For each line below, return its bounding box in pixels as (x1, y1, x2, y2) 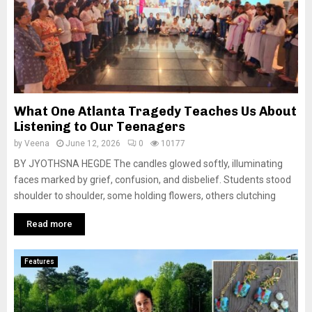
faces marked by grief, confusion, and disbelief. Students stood (14, 173, 291, 185)
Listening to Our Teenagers (14, 118, 185, 134)
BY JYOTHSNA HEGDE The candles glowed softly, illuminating (14, 157, 283, 169)
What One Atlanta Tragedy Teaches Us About (14, 103, 297, 119)
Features (24, 257, 54, 265)
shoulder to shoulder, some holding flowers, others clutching (14, 189, 276, 201)
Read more (26, 218, 72, 229)
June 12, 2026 (65, 138, 120, 148)
